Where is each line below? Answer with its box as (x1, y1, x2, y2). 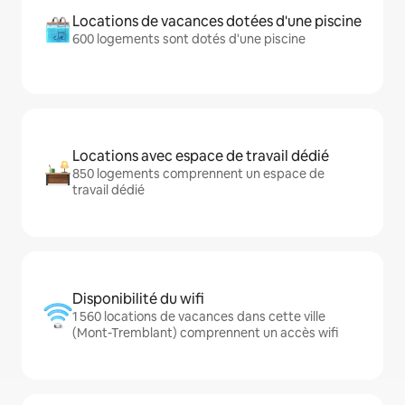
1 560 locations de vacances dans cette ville (72, 308, 325, 325)
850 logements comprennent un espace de (72, 165, 325, 182)
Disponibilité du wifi (72, 289, 204, 308)
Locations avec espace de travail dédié (72, 146, 329, 165)
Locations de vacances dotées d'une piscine (72, 12, 362, 31)
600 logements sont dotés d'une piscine (72, 31, 306, 47)
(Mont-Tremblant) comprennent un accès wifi (72, 325, 338, 341)
